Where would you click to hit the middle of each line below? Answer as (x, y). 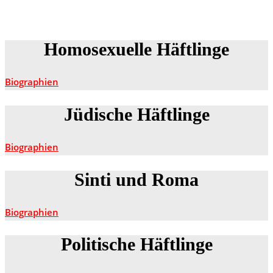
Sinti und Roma (136, 179)
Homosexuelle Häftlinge (136, 49)
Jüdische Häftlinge (136, 114)
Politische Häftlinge (136, 244)
